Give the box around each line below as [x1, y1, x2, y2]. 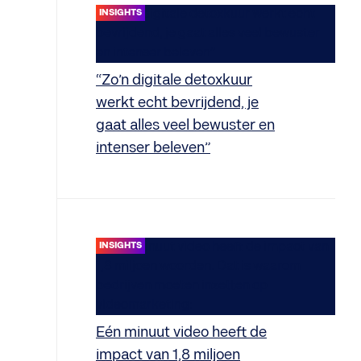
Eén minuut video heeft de [96, 324, 267, 341]
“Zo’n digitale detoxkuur [96, 72, 252, 89]
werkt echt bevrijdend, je [96, 94, 259, 111]
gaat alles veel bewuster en [96, 117, 275, 134]
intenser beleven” [96, 139, 210, 156]
